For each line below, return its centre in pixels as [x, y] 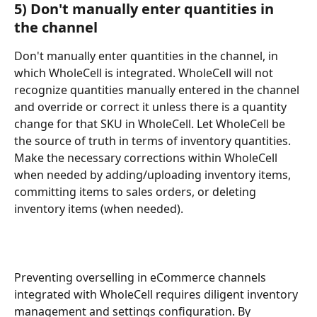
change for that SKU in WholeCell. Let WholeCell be [151, 124]
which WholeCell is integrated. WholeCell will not [145, 73]
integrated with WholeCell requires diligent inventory [157, 295]
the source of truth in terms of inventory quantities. [154, 141]
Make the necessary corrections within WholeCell [147, 158]
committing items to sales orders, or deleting [137, 192]
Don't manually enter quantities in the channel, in [148, 56]
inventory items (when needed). [99, 209]
